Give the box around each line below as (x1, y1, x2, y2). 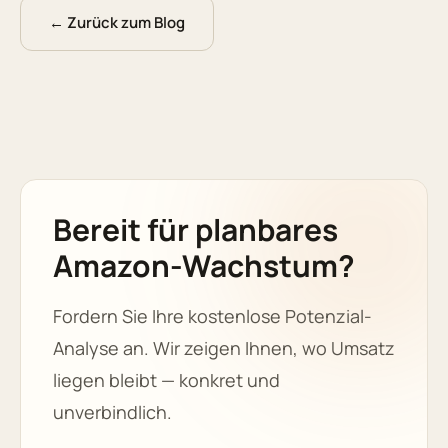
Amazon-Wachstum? (53, 244, 355, 286)
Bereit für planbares (53, 208, 338, 250)
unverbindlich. (53, 399, 172, 424)
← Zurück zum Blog (49, 11, 185, 33)
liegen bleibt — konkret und (53, 367, 280, 392)
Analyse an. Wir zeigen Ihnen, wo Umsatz (53, 335, 395, 360)
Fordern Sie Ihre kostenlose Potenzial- (53, 303, 372, 328)
